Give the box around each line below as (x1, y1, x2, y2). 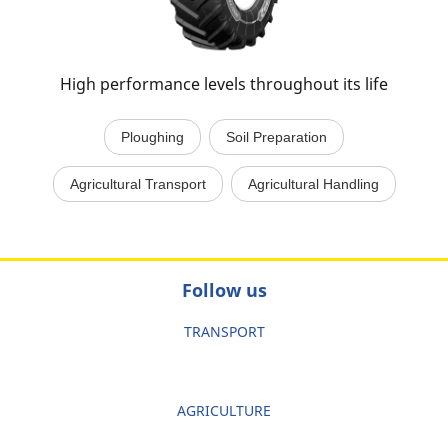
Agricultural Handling (247, 176, 379, 192)
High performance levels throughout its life (60, 73, 388, 95)
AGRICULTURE (177, 401, 271, 420)
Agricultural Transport (69, 176, 206, 192)
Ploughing (121, 129, 184, 145)
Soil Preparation (226, 129, 327, 145)
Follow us (181, 278, 267, 302)
